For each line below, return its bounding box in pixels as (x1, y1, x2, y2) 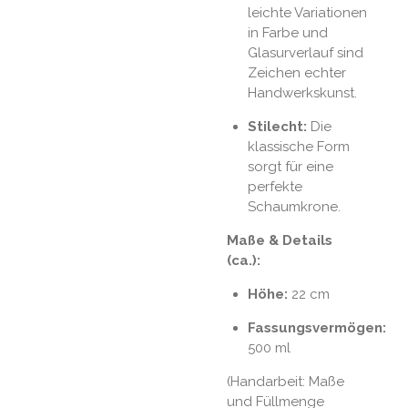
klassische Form (247, 138, 350, 156)
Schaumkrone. (247, 199, 341, 216)
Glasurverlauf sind (247, 45, 363, 62)
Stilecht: (247, 118, 307, 136)
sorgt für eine (247, 158, 333, 176)
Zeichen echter (247, 65, 346, 82)
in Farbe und (247, 25, 328, 42)
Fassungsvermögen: (247, 320, 386, 337)
